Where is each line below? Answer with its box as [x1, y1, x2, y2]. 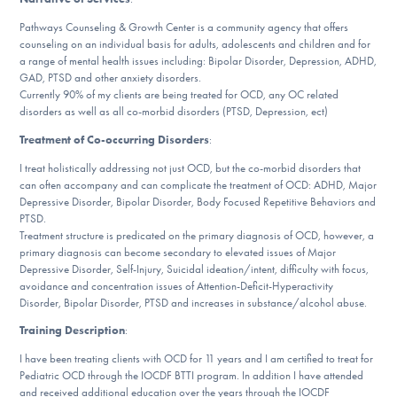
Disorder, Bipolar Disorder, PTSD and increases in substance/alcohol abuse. [19, 295, 368, 309]
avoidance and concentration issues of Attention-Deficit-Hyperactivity [19, 278, 334, 292]
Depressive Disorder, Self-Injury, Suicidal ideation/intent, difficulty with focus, [19, 261, 370, 276]
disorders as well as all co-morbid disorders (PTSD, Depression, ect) [19, 105, 329, 119]
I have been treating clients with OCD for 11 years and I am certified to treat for [19, 352, 374, 366]
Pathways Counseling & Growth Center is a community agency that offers [19, 20, 349, 35]
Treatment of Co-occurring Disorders [19, 132, 210, 146]
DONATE [162, 6, 235, 30]
